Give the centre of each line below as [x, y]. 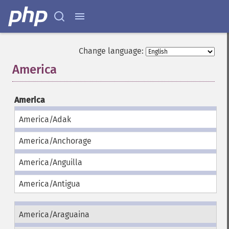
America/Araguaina [54, 214]
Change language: [111, 51]
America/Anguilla [50, 162]
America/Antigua [49, 184]
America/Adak [45, 119]
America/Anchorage [55, 141]
